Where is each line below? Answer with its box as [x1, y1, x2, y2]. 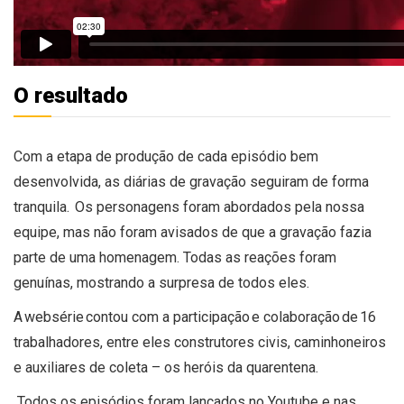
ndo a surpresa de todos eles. [121, 274, 311, 292]
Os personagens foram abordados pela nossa [75, 198, 364, 216]
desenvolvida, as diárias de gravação [14, 173, 246, 191]
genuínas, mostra [14, 274, 121, 292]
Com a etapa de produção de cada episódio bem [14, 148, 318, 166]
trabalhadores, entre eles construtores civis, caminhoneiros [14, 334, 386, 352]
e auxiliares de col [14, 359, 128, 377]
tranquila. [14, 198, 75, 216]
